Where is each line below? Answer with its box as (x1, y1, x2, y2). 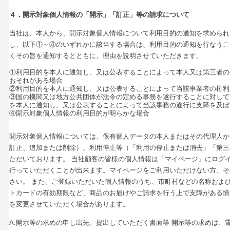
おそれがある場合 (9, 76, 63, 85)
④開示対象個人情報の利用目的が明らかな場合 (9, 109, 150, 118)
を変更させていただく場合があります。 (9, 200, 130, 208)
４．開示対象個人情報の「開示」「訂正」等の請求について (9, 10, 190, 18)
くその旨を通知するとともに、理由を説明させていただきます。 (9, 52, 203, 60)
